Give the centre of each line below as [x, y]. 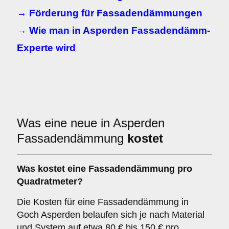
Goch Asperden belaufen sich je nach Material [111, 215]
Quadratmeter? [50, 181]
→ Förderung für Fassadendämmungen [110, 13]
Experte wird [46, 48]
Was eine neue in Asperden [91, 123]
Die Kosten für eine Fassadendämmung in [103, 202]
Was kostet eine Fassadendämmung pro [105, 169]
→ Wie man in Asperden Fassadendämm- [113, 30]
